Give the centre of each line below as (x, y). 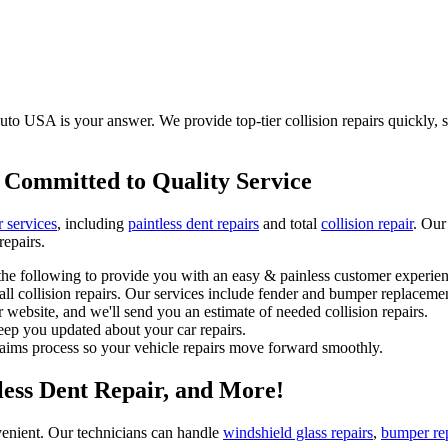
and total (290, 223)
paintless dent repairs (193, 223)
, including (92, 223)
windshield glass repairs (298, 432)
